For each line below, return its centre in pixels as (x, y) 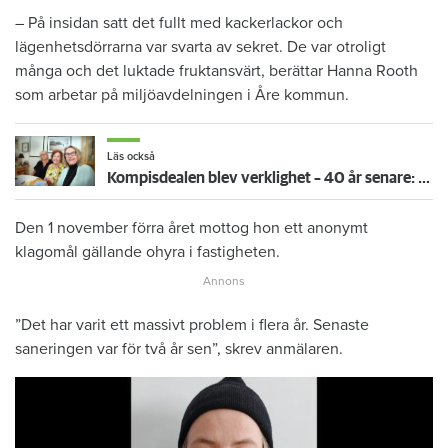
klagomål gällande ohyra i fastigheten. (147, 251)
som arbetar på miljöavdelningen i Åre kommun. (182, 94)
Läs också (131, 156)
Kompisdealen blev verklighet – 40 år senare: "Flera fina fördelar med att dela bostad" (424, 177)
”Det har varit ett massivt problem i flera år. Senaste (192, 324)
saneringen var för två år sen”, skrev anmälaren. (179, 348)
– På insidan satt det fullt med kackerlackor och (179, 22)
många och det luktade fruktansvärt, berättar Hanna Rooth (216, 70)
